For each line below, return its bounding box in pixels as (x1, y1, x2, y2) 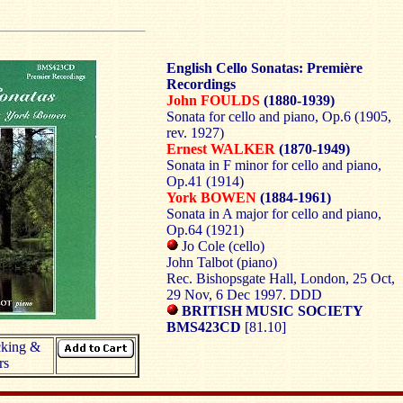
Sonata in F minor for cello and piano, (166, 157, 381, 173)
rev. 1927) (166, 125, 224, 140)
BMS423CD (166, 319, 245, 335)
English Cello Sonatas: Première (166, 60, 363, 76)
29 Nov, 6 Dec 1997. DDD (166, 287, 322, 302)
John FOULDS (166, 93, 264, 108)
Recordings (166, 76, 236, 92)
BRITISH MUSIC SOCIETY (177, 303, 363, 318)
